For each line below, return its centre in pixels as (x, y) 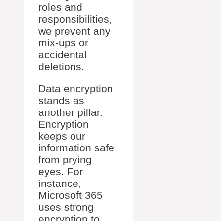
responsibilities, (75, 19)
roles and (60, 7)
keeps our (62, 136)
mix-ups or (63, 43)
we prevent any (74, 31)
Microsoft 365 (71, 195)
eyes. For (61, 171)
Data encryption (76, 89)
